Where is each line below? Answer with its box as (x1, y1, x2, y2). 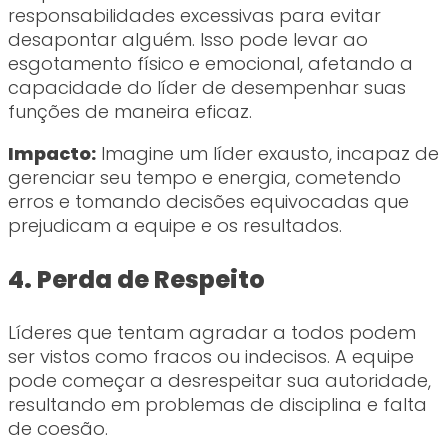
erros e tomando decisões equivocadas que (8, 189, 409, 215)
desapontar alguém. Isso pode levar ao (8, 27, 368, 53)
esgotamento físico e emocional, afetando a (8, 51, 413, 77)
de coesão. (8, 416, 108, 442)
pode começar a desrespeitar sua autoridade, (8, 368, 431, 394)
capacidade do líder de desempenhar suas (8, 75, 406, 101)
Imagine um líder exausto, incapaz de (96, 141, 439, 167)
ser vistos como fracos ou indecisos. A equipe (8, 344, 414, 370)
